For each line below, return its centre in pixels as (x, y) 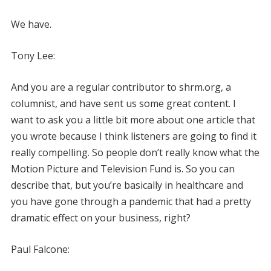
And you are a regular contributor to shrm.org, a (121, 87)
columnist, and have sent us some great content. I (123, 103)
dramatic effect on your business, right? (100, 217)
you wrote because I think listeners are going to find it (133, 136)
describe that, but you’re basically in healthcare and (127, 185)
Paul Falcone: (40, 249)
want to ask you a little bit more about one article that (133, 119)
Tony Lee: (33, 55)
